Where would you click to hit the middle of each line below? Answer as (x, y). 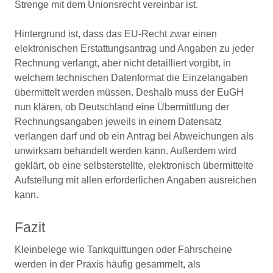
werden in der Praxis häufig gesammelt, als (108, 264)
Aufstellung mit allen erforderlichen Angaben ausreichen (136, 180)
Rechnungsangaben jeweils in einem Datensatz (118, 122)
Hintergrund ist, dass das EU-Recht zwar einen (116, 34)
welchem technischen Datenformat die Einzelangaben (131, 78)
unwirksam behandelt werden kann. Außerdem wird (126, 151)
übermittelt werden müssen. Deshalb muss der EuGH (129, 92)
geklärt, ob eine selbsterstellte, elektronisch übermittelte (134, 165)
